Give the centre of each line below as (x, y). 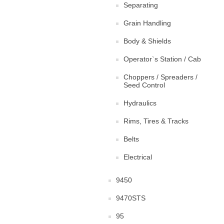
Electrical (138, 157)
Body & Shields (147, 41)
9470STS (131, 198)
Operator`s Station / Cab (162, 59)
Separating (141, 5)
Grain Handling (147, 23)
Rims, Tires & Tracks (156, 121)
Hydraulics (140, 103)
